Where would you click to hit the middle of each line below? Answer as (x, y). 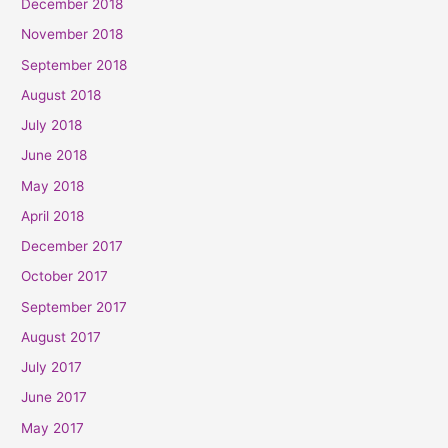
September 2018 (74, 64)
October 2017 (65, 276)
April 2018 (53, 215)
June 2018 (54, 155)
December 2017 (72, 246)
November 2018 (72, 34)
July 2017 (52, 367)
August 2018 (61, 94)
